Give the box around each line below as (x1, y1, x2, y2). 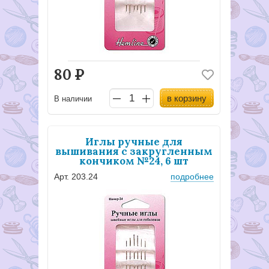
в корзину (167, 93, 207, 103)
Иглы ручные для (85, 135, 183, 149)
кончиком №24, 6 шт (79, 154, 189, 168)
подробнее (171, 172, 214, 181)
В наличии (54, 94, 92, 103)
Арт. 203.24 (54, 172, 98, 181)
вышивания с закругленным (55, 145, 213, 159)
